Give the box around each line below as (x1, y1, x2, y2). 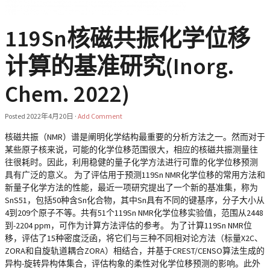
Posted (5, 111, 27, 121)
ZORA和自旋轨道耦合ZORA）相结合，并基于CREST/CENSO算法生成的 (5, 245, 265, 256)
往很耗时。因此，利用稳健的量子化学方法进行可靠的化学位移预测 (5, 157, 258, 168)
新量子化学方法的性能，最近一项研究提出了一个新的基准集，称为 (5, 182, 258, 193)
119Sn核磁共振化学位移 (5, 24, 250, 52)
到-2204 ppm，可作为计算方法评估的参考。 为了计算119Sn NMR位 (5, 220, 252, 231)
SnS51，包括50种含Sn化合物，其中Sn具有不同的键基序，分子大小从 (5, 195, 265, 206)
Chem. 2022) (5, 79, 130, 108)
